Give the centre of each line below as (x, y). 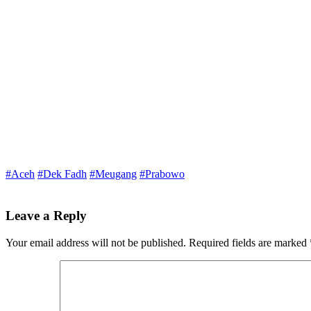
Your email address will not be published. (96, 242)
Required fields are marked (249, 242)
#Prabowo (162, 174)
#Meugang (113, 174)
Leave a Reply (46, 215)
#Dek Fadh (62, 174)
